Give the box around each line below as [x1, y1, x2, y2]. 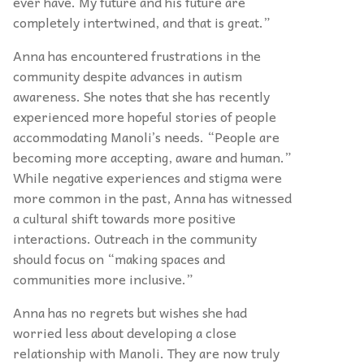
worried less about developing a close [13, 321, 236, 343]
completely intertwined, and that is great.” [13, 11, 273, 32]
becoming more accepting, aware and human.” [13, 145, 291, 167]
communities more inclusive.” [13, 267, 196, 289]
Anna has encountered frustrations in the [13, 44, 261, 66]
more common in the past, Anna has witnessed [13, 186, 292, 208]
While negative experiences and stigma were [13, 166, 282, 188]
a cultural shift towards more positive [13, 206, 236, 228]
